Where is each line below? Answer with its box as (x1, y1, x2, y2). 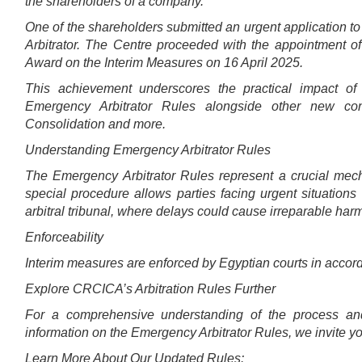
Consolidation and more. (25, 117, 166, 132)
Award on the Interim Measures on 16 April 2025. (25, 56, 306, 70)
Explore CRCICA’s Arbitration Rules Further (25, 282, 276, 297)
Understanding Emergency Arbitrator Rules (25, 143, 271, 158)
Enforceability (25, 230, 107, 245)
